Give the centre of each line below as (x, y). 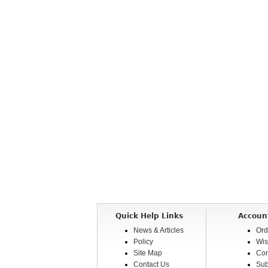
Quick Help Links (149, 216)
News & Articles (159, 230)
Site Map (148, 253)
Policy (143, 242)
